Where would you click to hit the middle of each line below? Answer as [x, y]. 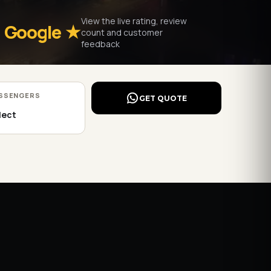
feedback [101, 44]
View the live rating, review [134, 21]
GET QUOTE [163, 98]
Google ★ [43, 32]
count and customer [122, 32]
